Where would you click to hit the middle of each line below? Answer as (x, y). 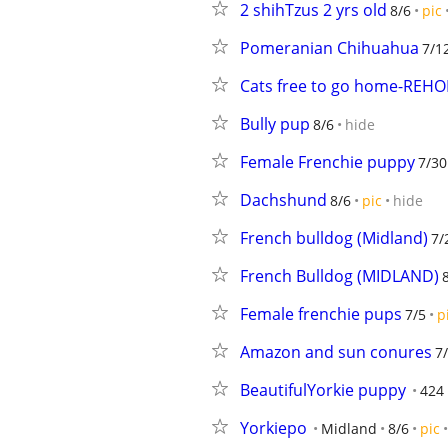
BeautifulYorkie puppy (323, 390)
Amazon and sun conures (336, 352)
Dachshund (283, 200)
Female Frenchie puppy (327, 162)
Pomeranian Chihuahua (329, 48)
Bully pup (275, 124)
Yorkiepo (273, 428)
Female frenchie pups (321, 314)
